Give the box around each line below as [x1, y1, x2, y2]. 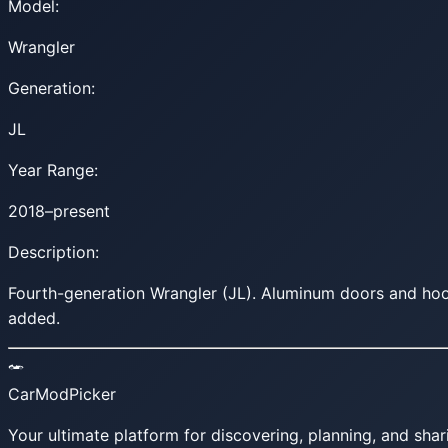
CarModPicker [8, 383, 116, 404]
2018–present [8, 200, 110, 221]
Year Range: [8, 159, 98, 180]
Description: [8, 241, 99, 262]
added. [8, 307, 60, 328]
